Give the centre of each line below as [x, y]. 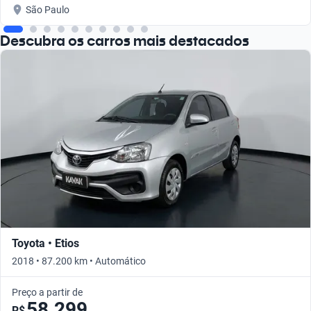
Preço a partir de [47, 292]
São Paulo [48, 9]
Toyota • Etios [45, 243]
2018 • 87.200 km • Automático [79, 261]
